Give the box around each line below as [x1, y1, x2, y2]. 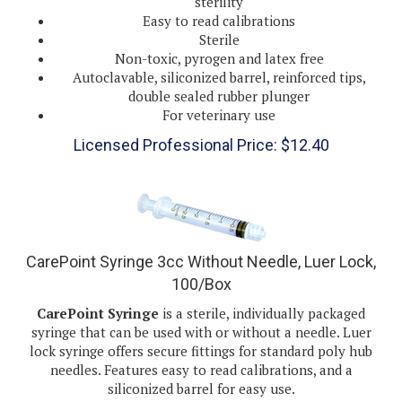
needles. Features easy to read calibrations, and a [49, 344, 353, 362]
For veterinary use [162, 88, 275, 107]
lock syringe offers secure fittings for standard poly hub [30, 325, 372, 343]
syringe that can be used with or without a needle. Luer [31, 306, 371, 324]
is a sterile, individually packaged [159, 287, 365, 305]
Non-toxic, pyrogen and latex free [114, 31, 324, 50]
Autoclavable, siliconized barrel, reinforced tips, [72, 50, 366, 69]
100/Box [170, 258, 232, 276]
